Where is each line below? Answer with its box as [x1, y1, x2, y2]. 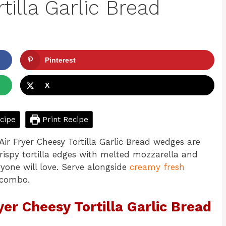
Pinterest [44, 56, 76, 65]
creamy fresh [130, 161, 185, 172]
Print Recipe [39, 115, 88, 124]
